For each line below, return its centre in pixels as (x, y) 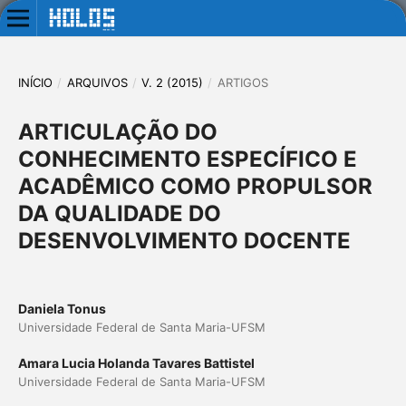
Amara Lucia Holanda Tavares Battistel (136, 363)
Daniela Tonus (62, 308)
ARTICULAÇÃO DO (117, 131)
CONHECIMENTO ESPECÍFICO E (187, 159)
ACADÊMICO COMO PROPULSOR (195, 186)
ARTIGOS (242, 82)
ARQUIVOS (97, 82)
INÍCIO (35, 82)
